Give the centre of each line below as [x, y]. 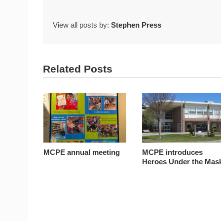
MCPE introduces [173, 152]
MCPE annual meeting [82, 152]
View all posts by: [82, 25]
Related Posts [78, 69]
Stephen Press [136, 25]
